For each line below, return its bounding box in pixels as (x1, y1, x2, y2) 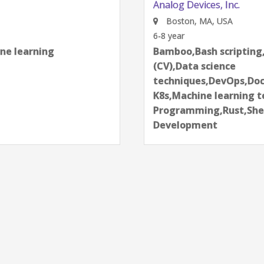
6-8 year (136, 30, 167, 41)
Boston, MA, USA (146, 15, 216, 27)
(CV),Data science (136, 60, 219, 72)
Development (136, 118, 200, 131)
